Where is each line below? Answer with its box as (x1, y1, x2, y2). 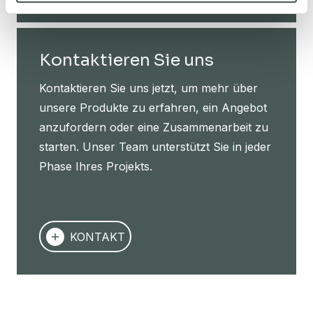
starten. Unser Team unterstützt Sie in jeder (39, 140, 271, 154)
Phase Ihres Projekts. (39, 159, 152, 174)
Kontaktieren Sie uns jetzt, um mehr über (39, 81, 258, 96)
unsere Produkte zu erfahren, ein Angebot (39, 101, 267, 115)
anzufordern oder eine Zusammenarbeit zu (39, 120, 268, 135)
